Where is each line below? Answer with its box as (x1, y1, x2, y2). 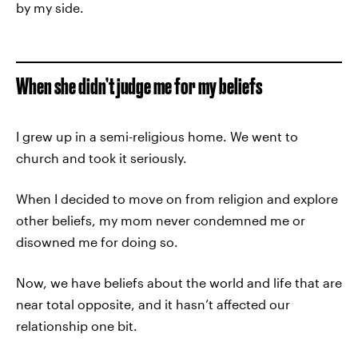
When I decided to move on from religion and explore (16, 191, 338, 206)
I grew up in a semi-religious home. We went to (16, 129, 298, 144)
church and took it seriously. (16, 150, 187, 165)
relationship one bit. (16, 318, 137, 333)
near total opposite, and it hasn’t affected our (16, 296, 290, 312)
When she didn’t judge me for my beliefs (16, 74, 262, 98)
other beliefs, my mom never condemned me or (16, 213, 305, 228)
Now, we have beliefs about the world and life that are (16, 275, 342, 290)
